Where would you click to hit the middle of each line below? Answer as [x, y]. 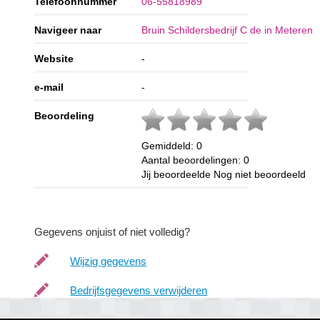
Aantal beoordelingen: [193, 160]
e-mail [49, 87]
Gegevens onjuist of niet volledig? [112, 232]
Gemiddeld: [169, 146]
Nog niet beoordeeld [260, 175]
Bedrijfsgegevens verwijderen [139, 291]
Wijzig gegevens [109, 261]
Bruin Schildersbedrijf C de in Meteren [227, 30]
